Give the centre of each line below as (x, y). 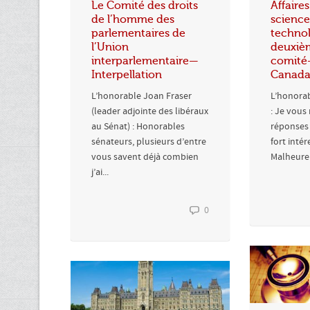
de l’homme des (133, 19)
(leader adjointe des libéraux (150, 111)
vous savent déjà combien (145, 157)
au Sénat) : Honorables (138, 126)
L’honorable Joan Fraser (142, 96)
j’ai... (100, 172)
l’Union (110, 47)
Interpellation (127, 74)
